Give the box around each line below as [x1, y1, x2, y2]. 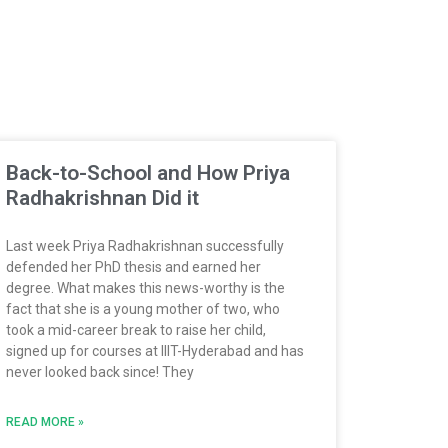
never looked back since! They [6, 363, 194, 380]
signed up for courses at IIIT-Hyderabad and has [6, 342, 304, 359]
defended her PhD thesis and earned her [6, 258, 261, 275]
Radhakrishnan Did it [6, 185, 199, 210]
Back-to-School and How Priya [6, 160, 290, 185]
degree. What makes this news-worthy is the [6, 279, 285, 296]
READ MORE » [6, 414, 84, 429]
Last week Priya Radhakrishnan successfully [6, 237, 284, 254]
